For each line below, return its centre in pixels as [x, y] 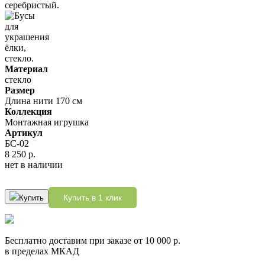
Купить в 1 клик [93, 197]
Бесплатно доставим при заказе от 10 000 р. [93, 240]
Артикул [24, 132]
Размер [20, 90]
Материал [26, 69]
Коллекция [28, 111]
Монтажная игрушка [47, 122]
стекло [18, 79]
